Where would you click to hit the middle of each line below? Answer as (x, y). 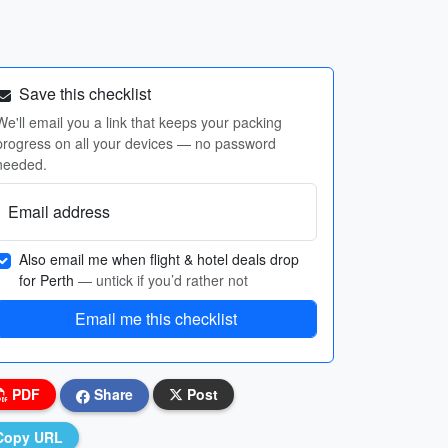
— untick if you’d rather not (163, 280)
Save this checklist (83, 93)
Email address (59, 211)
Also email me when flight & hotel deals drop (159, 259)
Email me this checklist (156, 318)
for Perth (48, 280)
